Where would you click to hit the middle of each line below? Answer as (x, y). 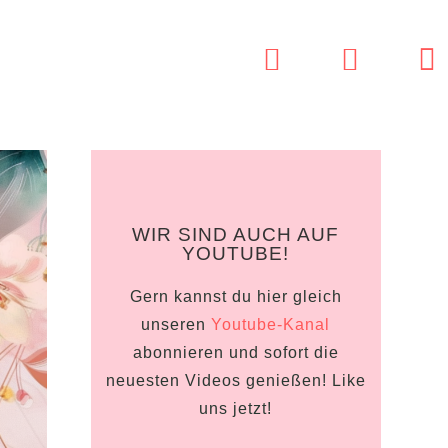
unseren (176, 324)
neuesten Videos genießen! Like (235, 380)
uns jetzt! (236, 408)
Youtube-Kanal (271, 324)
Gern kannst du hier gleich (235, 296)
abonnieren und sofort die (235, 352)
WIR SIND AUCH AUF (236, 234)
